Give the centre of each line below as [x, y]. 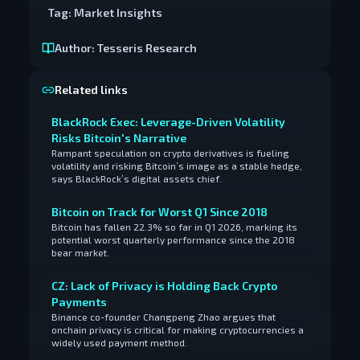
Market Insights [118, 12]
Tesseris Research [147, 48]
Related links [91, 90]
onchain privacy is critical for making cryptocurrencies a [178, 329]
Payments [79, 302]
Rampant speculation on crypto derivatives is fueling [170, 153]
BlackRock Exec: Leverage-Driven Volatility [168, 122]
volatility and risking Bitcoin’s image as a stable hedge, [177, 166]
